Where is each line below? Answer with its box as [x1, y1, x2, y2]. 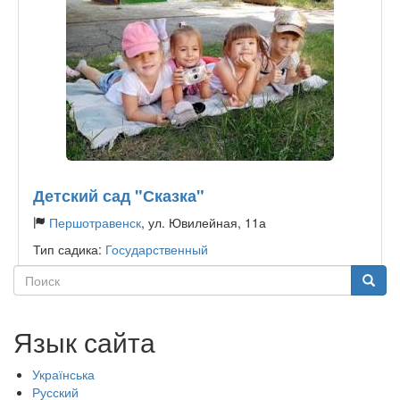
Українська [32, 365, 95, 383]
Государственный [105, 240, 208, 258]
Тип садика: [33, 240, 105, 258]
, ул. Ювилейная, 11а [141, 213, 266, 231]
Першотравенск [49, 213, 141, 231]
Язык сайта [13, 322, 155, 361]
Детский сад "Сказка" [33, 184, 204, 207]
